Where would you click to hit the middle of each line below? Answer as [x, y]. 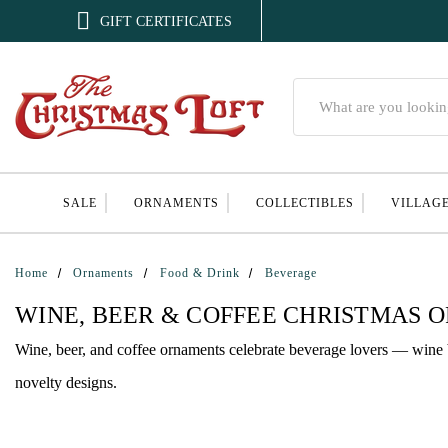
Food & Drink [199, 273]
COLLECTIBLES [304, 203]
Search [311, 88]
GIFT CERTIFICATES [166, 21]
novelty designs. [66, 382]
